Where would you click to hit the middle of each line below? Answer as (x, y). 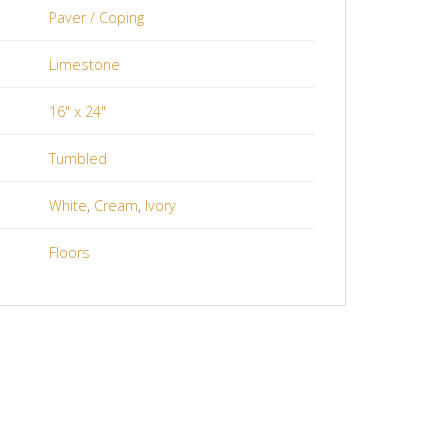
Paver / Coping (97, 17)
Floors (70, 252)
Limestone (85, 64)
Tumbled (78, 158)
